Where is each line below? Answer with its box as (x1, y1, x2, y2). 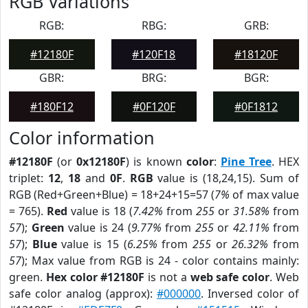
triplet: (9, 170, 48, 186)
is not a (144, 269, 190, 285)
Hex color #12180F (45, 269, 145, 285)
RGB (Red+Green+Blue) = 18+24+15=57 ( (9, 187, 215, 202)
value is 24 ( (64, 220, 131, 235)
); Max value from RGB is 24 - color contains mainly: (21, 253, 299, 268)
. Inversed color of (201, 286, 299, 301)
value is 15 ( (56, 236, 127, 252)
